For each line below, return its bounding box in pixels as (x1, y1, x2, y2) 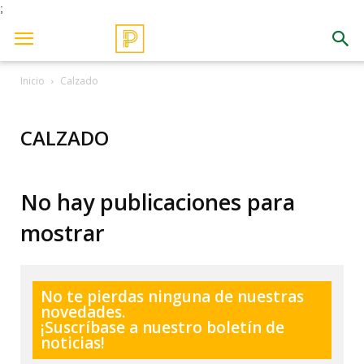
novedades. (41, 301, 125, 323)
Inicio (20, 74, 45, 88)
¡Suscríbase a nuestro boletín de (41, 317, 284, 338)
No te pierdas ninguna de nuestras (41, 286, 304, 307)
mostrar (20, 218, 105, 248)
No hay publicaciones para (20, 187, 295, 217)
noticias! (41, 332, 105, 353)
